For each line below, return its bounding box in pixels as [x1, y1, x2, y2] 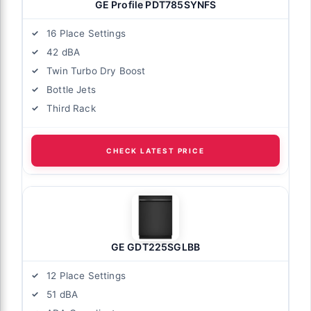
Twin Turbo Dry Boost [47, 65, 146, 77]
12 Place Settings [47, 270, 126, 282]
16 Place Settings [47, 28, 126, 40]
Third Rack [47, 103, 96, 115]
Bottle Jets [47, 84, 96, 96]
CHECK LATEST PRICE [106, 146, 205, 155]
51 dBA [47, 289, 78, 301]
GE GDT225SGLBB [110, 241, 201, 253]
